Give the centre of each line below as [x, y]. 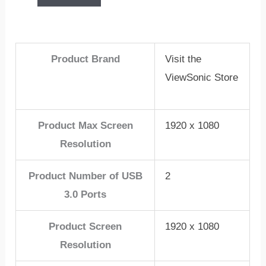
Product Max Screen [85, 126]
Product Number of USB [85, 176]
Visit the [183, 59]
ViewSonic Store [202, 78]
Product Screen [85, 227]
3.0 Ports [85, 195]
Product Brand [85, 59]
